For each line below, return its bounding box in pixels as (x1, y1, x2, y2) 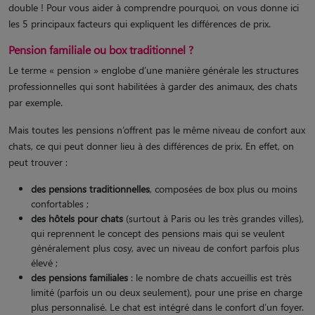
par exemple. (8, 96, 63, 109)
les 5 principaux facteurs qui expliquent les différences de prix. (8, 17, 271, 30)
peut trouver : (8, 155, 67, 169)
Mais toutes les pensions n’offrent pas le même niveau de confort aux (8, 123, 305, 136)
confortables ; (31, 197, 89, 210)
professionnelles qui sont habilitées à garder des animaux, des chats (8, 79, 297, 93)
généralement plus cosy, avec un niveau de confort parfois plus (31, 241, 300, 255)
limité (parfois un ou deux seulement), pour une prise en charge (31, 285, 302, 299)
